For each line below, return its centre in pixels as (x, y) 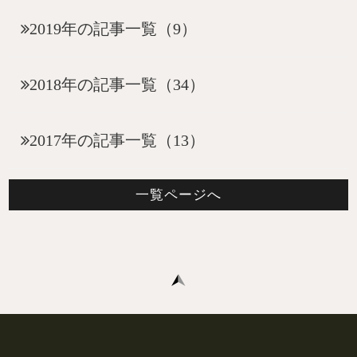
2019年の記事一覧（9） (114, 29)
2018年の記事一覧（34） (118, 85)
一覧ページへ (178, 195)
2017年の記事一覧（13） (118, 141)
